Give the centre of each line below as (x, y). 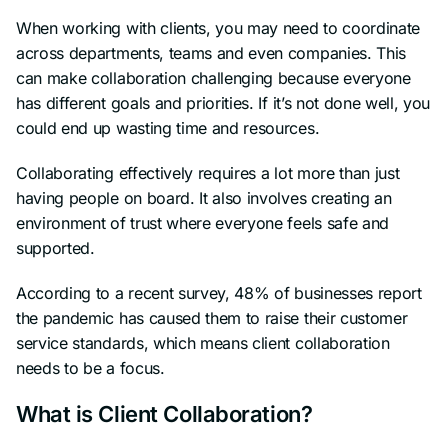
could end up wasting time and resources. (168, 127)
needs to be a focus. (90, 367)
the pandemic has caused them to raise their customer (212, 317)
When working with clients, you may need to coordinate (218, 27)
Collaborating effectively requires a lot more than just (208, 172)
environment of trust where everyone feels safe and (202, 222)
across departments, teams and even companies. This (211, 52)
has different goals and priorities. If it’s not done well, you (223, 102)
